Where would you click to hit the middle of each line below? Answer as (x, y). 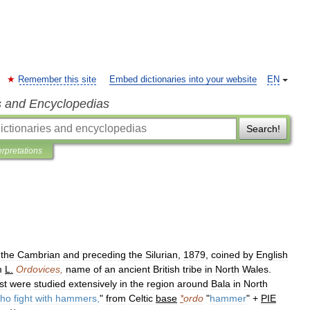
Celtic (141, 298)
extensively (93, 284)
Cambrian (39, 255)
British (166, 269)
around (193, 284)
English (272, 255)
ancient (134, 269)
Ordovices (38, 269)
